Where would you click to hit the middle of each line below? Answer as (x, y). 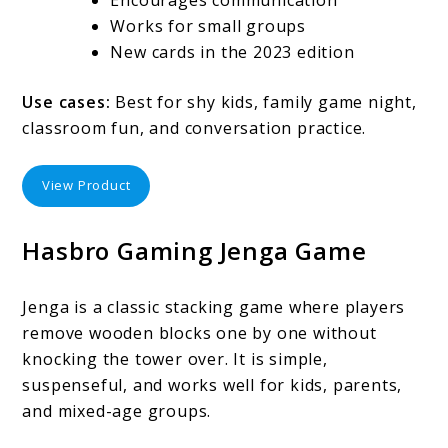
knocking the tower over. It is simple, (175, 358)
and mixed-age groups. (117, 410)
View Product (86, 185)
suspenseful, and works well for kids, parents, (212, 384)
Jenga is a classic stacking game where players (214, 306)
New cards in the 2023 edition (232, 51)
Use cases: (66, 101)
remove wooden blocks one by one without (199, 332)
